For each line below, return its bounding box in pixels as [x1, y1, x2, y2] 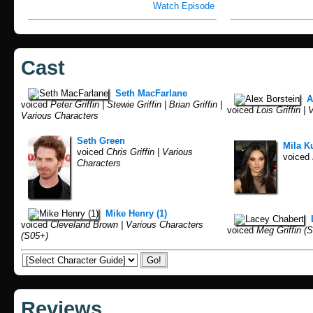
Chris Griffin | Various [103, 147, 193, 158]
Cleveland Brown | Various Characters [48, 219, 203, 231]
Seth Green [77, 136, 125, 147]
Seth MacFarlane [115, 88, 187, 99]
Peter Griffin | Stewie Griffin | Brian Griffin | [48, 99, 222, 110]
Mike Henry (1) [105, 208, 167, 219]
